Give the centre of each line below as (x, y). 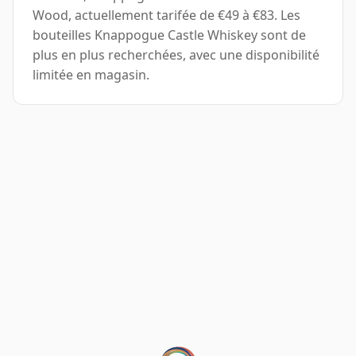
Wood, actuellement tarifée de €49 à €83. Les (166, 15)
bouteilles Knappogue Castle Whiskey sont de (169, 35)
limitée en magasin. (91, 75)
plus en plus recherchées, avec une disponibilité (176, 55)
